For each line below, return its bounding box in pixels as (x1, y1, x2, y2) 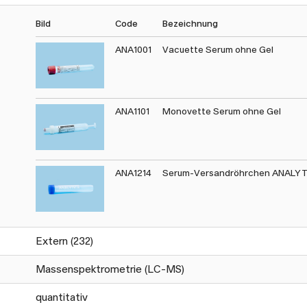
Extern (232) (36, 234, 93, 248)
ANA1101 (115, 106, 149, 117)
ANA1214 (115, 167, 151, 179)
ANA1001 (115, 44, 151, 56)
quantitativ (36, 291, 88, 304)
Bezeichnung (162, 18, 218, 29)
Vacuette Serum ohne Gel (162, 44, 273, 56)
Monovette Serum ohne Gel (162, 106, 281, 117)
